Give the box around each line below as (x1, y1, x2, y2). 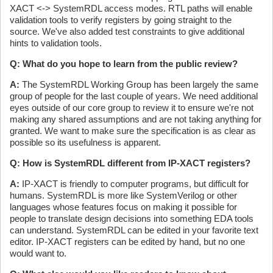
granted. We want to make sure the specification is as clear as (10, 125, 256, 136)
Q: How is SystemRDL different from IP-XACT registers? (10, 157, 250, 168)
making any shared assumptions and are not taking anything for (10, 113, 261, 124)
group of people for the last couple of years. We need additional (10, 90, 258, 101)
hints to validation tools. (10, 37, 102, 48)
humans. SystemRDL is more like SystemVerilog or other (10, 190, 237, 200)
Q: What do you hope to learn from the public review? (10, 58, 238, 69)
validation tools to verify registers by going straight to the (10, 14, 232, 25)
